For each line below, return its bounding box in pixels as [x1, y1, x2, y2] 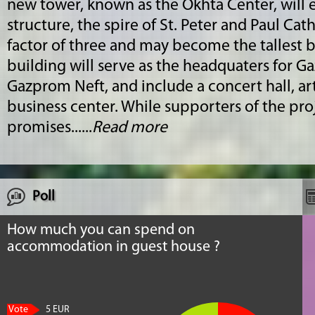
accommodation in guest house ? [7, 239, 220, 255]
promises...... [7, 120, 92, 136]
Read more [92, 120, 167, 136]
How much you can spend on [7, 222, 195, 238]
